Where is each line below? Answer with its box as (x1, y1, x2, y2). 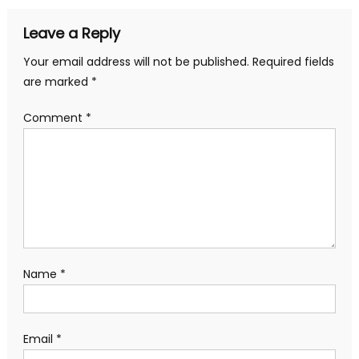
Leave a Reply (22, 22, 120, 43)
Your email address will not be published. (22, 53, 249, 70)
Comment (22, 109, 86, 126)
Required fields (252, 53, 334, 70)
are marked (22, 73, 91, 90)
